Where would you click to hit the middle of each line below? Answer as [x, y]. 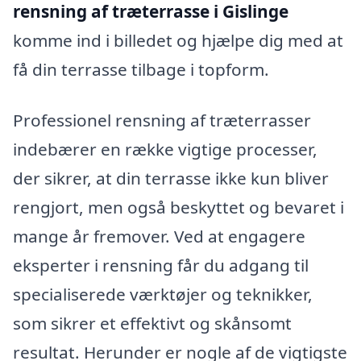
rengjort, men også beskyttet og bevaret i [178, 207]
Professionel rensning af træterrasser [162, 120]
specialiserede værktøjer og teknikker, [163, 295]
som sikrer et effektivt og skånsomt [152, 324]
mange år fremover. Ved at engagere [159, 237]
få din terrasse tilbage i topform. [141, 69]
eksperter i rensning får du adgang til [161, 266]
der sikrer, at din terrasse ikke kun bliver [171, 178]
